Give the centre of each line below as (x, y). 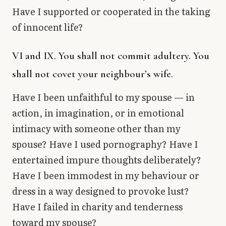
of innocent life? (48, 27)
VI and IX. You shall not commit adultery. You (111, 55)
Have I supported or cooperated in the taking (111, 11)
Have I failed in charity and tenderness (97, 206)
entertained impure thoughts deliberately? (107, 159)
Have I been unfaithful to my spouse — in (103, 97)
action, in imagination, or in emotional (98, 112)
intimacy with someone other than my (96, 128)
